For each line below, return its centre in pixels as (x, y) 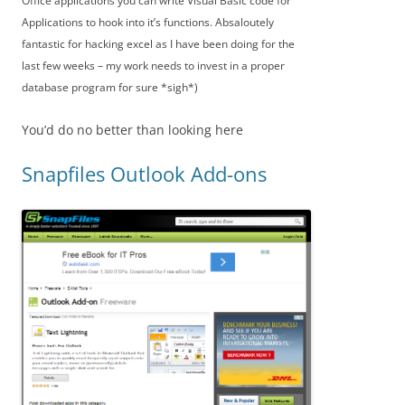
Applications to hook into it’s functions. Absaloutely (148, 22)
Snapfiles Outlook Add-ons (144, 174)
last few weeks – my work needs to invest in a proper (153, 66)
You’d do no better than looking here (132, 130)
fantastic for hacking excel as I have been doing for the (158, 44)
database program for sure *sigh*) (110, 87)
